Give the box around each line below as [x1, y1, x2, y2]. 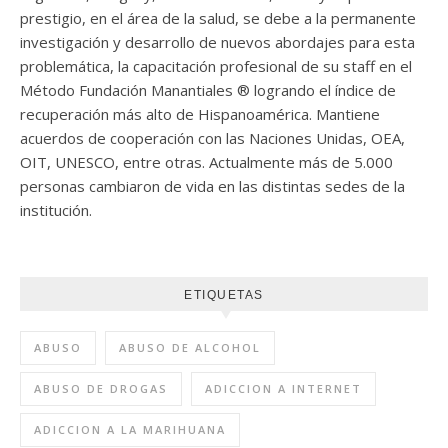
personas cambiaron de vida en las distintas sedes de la [20, 176, 405, 197]
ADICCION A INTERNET [205, 381, 362, 397]
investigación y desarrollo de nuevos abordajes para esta [20, 32, 415, 53]
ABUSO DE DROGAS [34, 381, 168, 397]
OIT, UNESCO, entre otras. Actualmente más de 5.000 [20, 152, 393, 173]
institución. [20, 200, 92, 221]
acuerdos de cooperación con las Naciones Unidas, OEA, [20, 128, 405, 149]
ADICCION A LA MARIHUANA [34, 422, 226, 438]
